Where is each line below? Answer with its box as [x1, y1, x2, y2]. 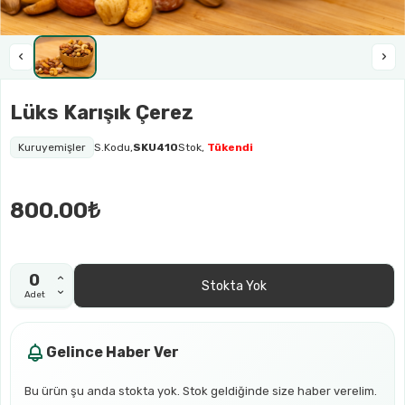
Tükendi [207, 141, 253, 155]
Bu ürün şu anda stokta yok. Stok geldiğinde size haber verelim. [24, 384, 377, 399]
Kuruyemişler [18, 141, 86, 155]
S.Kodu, [94, 141, 133, 155]
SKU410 [133, 141, 178, 155]
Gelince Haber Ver [46, 344, 179, 362]
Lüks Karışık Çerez [10, 100, 193, 126]
